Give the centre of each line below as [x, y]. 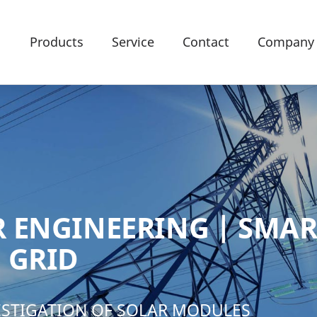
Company [286, 42]
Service [133, 42]
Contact [206, 42]
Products [57, 42]
